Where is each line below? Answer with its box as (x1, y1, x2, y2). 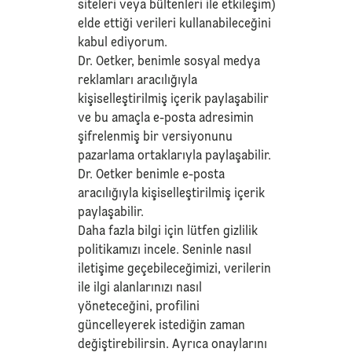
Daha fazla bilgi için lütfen (78, 225, 224, 238)
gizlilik (223, 225, 258, 238)
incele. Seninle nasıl (141, 244, 252, 257)
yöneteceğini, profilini (78, 300, 200, 313)
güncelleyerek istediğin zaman (78, 319, 246, 332)
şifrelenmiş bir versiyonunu (78, 130, 233, 144)
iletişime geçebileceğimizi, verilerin (78, 262, 272, 276)
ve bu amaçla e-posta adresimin (78, 112, 255, 125)
